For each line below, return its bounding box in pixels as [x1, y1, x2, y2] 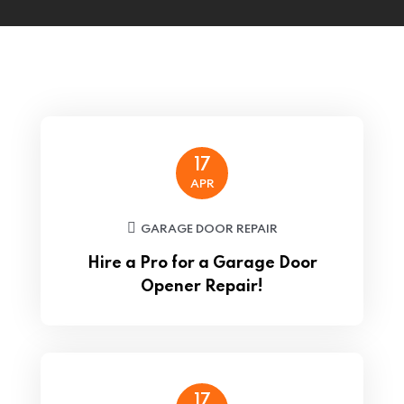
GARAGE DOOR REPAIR [140, 224, 278, 235]
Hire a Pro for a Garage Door [87, 255, 317, 271]
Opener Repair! [141, 279, 263, 295]
